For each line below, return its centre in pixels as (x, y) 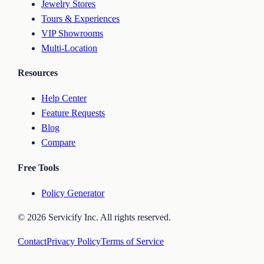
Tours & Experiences (81, 18)
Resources (38, 73)
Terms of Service (133, 241)
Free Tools (38, 167)
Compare (59, 143)
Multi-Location (70, 48)
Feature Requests (73, 113)
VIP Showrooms (72, 33)
